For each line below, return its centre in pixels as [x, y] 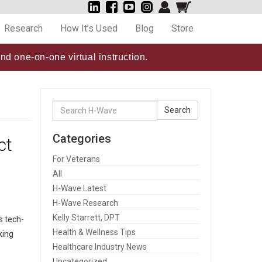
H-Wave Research [85, 203]
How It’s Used [89, 28]
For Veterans [76, 159]
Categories [82, 138]
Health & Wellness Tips [94, 232]
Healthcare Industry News [99, 247]
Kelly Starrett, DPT [86, 217]
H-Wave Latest [79, 188]
